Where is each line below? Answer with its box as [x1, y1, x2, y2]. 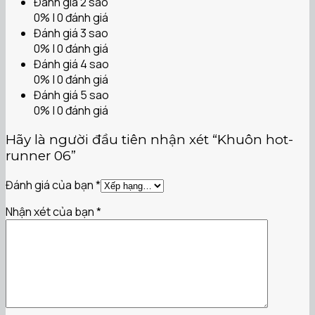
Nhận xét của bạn [6, 203, 96, 219]
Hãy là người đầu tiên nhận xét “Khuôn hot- [6, 131, 293, 148]
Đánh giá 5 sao [34, 87, 109, 103]
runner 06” [6, 147, 76, 164]
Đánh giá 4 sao [34, 56, 109, 72]
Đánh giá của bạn [6, 176, 96, 193]
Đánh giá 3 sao [34, 25, 108, 41]
